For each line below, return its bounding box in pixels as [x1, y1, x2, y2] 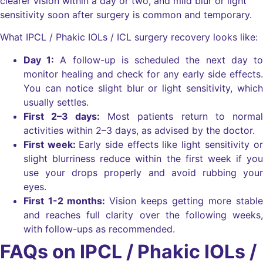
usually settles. [23, 96, 89, 108]
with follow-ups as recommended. [23, 222, 175, 235]
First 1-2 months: [23, 194, 109, 207]
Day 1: [23, 53, 54, 66]
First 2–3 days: [23, 110, 100, 122]
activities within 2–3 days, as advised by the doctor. [23, 124, 255, 136]
